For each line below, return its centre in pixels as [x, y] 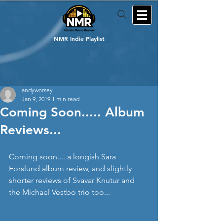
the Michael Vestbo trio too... [59, 192]
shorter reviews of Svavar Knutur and [73, 180]
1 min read [66, 99]
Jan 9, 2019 [36, 99]
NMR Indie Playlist [79, 38]
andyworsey [37, 90]
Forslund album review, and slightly [71, 168]
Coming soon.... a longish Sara [63, 157]
